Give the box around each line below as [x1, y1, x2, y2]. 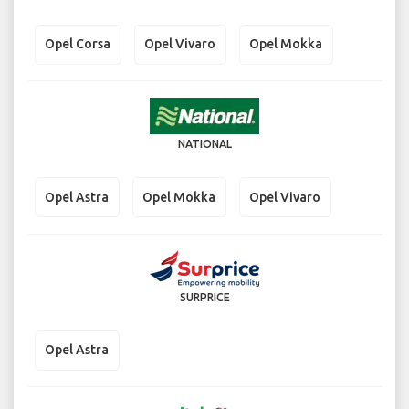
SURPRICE [179, 290, 230, 303]
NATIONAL [177, 138, 232, 151]
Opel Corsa [45, 37, 110, 52]
